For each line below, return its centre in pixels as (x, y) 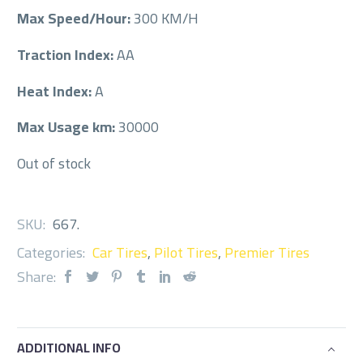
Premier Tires (267, 252)
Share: (36, 276)
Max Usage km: (68, 127)
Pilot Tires (186, 252)
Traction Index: (67, 54)
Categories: (53, 252)
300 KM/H (166, 18)
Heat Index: (56, 91)
